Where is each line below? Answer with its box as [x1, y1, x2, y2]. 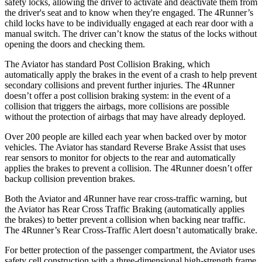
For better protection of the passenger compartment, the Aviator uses [5, 244, 255, 255]
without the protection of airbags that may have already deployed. [5, 111, 246, 122]
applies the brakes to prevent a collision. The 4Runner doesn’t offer [5, 163, 252, 173]
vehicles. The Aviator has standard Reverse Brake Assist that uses [5, 142, 246, 152]
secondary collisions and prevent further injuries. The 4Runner [5, 80, 235, 90]
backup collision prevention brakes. [5, 173, 135, 184]
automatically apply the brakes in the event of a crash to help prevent [5, 69, 257, 80]
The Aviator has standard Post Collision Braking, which [5, 58, 210, 69]
